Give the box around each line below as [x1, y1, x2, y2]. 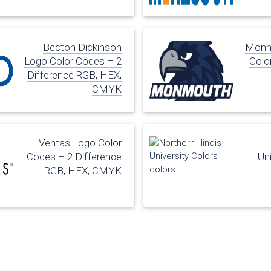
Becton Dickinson [42, 41, 122, 54]
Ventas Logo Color [38, 136, 122, 149]
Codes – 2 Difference [26, 150, 122, 163]
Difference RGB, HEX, [27, 69, 122, 82]
